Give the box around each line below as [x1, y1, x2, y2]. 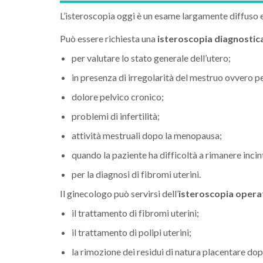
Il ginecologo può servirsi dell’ [60, 188, 178, 200]
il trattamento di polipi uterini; [72, 227, 191, 238]
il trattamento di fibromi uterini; [72, 207, 199, 219]
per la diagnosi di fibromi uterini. [72, 168, 201, 180]
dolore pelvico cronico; [72, 91, 164, 103]
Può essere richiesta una [60, 33, 157, 45]
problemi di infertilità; [72, 110, 160, 122]
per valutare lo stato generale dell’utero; [72, 52, 231, 64]
